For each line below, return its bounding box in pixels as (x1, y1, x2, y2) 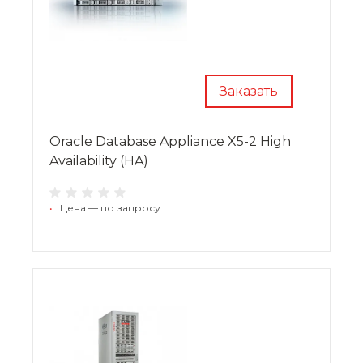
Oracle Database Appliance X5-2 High (49, 133, 291, 149)
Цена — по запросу (60, 201, 160, 214)
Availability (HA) (49, 152, 148, 169)
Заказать (220, 83, 278, 99)
